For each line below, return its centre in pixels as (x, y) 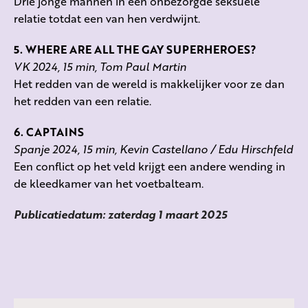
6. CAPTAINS (49, 131)
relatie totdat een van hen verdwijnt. (107, 18)
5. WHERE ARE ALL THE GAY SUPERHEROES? (135, 49)
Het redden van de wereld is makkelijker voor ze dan (149, 83)
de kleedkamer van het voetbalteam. (109, 183)
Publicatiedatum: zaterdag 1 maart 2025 (120, 214)
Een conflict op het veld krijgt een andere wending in (150, 166)
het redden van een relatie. (82, 100)
